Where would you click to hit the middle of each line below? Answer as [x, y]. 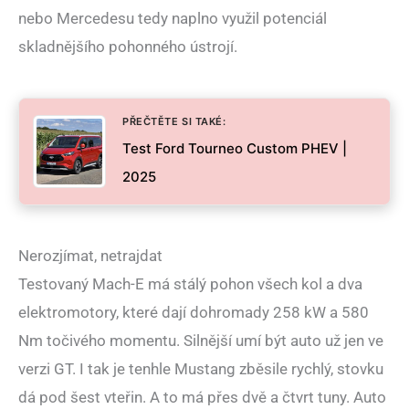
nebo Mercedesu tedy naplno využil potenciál [173, 19]
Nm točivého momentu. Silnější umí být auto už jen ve [201, 341]
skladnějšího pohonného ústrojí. [128, 47]
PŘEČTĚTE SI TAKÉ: [174, 122]
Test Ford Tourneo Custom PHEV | [235, 149]
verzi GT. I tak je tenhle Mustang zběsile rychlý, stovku [201, 369]
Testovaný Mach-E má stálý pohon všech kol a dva [190, 284]
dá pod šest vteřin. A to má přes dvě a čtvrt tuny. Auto [202, 398]
